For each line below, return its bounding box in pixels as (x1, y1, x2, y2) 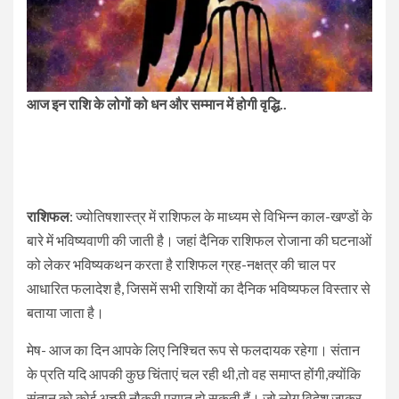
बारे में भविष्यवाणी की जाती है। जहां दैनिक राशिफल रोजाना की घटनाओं (27, 232, 371, 249)
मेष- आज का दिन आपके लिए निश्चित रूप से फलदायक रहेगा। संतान (27, 341, 360, 359)
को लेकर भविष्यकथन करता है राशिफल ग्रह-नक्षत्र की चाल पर (27, 256, 336, 273)
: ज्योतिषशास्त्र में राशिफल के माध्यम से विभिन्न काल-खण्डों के (69, 208, 372, 225)
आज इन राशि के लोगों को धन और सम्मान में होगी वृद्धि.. (27, 95, 287, 113)
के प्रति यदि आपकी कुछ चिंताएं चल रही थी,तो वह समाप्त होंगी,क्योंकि (27, 365, 361, 383)
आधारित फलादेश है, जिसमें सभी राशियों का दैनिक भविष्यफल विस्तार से (27, 280, 370, 297)
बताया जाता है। (27, 304, 104, 322)
